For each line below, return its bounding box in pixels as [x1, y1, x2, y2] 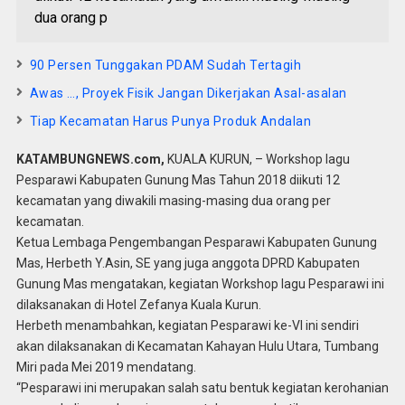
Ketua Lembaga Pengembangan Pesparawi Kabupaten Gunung [15, 235, 377, 250]
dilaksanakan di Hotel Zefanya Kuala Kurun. [15, 297, 261, 312]
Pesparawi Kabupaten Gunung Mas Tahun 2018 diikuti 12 [15, 173, 340, 187]
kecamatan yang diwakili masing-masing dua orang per [15, 193, 331, 208]
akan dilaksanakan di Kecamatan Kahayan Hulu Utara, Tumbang [15, 339, 379, 353]
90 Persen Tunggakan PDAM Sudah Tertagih [29, 58, 302, 72]
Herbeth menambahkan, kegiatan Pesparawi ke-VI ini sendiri [15, 318, 359, 333]
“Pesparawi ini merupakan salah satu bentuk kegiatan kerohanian [15, 381, 389, 395]
